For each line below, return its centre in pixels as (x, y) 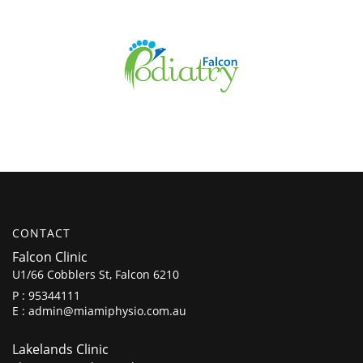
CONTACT (41, 233)
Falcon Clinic (50, 256)
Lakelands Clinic (60, 349)
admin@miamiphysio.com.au (107, 310)
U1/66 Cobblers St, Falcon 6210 (96, 274)
